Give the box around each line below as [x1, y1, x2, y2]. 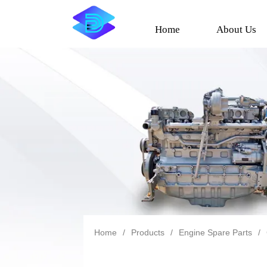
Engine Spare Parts [179, 227, 253, 237]
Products [131, 227, 165, 237]
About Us [216, 24, 256, 35]
